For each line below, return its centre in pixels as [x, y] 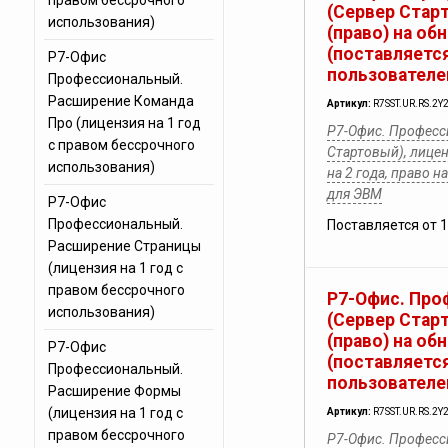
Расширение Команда [120, 101]
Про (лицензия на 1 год [124, 123]
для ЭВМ [354, 194]
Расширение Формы [114, 391]
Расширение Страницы [124, 246]
